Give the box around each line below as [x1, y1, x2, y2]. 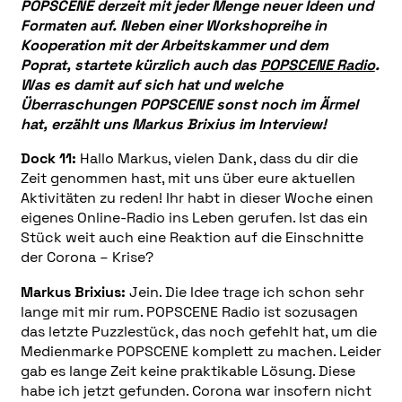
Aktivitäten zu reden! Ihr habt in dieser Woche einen [20, 188, 373, 208]
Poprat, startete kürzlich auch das [20, 55, 260, 74]
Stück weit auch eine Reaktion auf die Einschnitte [20, 228, 363, 248]
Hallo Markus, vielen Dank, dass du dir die [75, 149, 358, 169]
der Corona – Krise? [20, 248, 153, 267]
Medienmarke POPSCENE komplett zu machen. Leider [20, 341, 381, 361]
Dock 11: [20, 149, 76, 169]
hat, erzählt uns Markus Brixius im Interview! [20, 114, 327, 134]
